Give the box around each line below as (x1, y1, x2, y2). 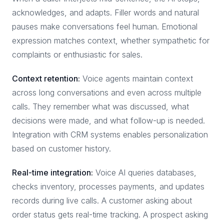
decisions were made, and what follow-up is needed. (12, 115, 205, 125)
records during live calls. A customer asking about (12, 195, 192, 205)
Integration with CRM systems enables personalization (12, 129, 208, 139)
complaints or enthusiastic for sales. (12, 49, 142, 59)
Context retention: (12, 73, 80, 83)
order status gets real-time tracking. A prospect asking (12, 209, 208, 219)
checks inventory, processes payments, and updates (12, 181, 204, 191)
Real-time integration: (12, 167, 93, 177)
